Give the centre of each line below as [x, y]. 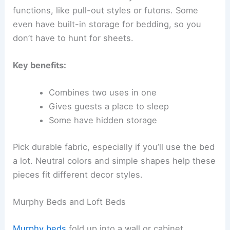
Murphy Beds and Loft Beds [70, 202]
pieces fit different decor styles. [78, 174]
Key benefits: [40, 65]
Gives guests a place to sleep [109, 107]
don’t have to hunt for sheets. [73, 38]
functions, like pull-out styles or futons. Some [106, 10]
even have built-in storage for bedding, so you [107, 24]
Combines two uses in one [102, 93]
